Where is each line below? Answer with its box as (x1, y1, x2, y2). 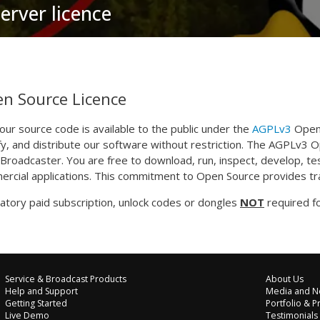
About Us (266, 272, 304, 285)
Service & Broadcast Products (4, 272, 126, 285)
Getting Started (4, 296, 67, 309)
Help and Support (4, 284, 78, 297)
